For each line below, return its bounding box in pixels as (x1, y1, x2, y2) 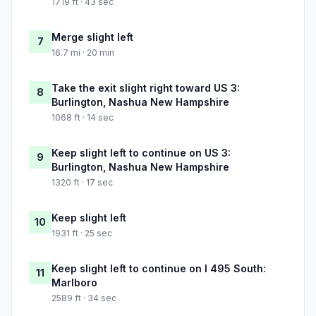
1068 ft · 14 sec (51, 112, 114, 123)
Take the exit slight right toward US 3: (51, 82, 240, 95)
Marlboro (51, 276, 97, 289)
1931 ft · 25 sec (51, 228, 112, 239)
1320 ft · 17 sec (51, 177, 113, 188)
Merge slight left (51, 31, 133, 44)
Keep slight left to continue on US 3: (51, 147, 231, 159)
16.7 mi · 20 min (51, 47, 114, 59)
